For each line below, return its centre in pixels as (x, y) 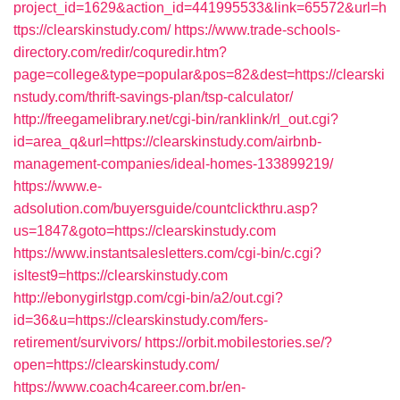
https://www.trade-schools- (257, 30)
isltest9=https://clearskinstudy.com (121, 275)
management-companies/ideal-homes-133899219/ (173, 164)
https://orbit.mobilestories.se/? (238, 342)
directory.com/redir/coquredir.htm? (120, 52)
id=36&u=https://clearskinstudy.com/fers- (141, 320)
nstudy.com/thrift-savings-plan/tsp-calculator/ (153, 97)
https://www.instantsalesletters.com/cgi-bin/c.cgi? (167, 253)
